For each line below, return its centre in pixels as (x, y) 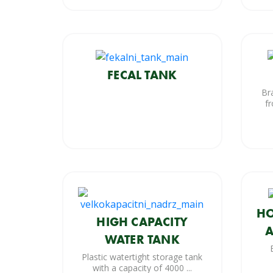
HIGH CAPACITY (142, 222)
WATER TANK (142, 239)
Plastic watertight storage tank (142, 257)
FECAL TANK (142, 75)
